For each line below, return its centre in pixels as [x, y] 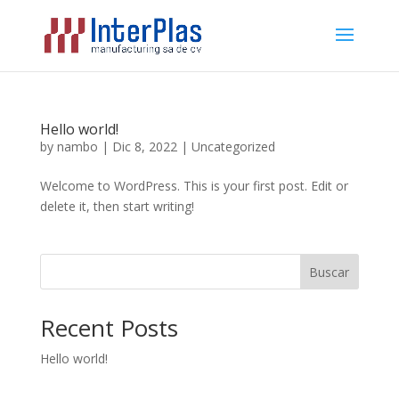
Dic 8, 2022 [144, 147]
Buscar [330, 272]
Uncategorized [233, 147]
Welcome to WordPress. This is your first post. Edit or [194, 186]
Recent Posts [109, 328]
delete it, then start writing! [117, 206]
